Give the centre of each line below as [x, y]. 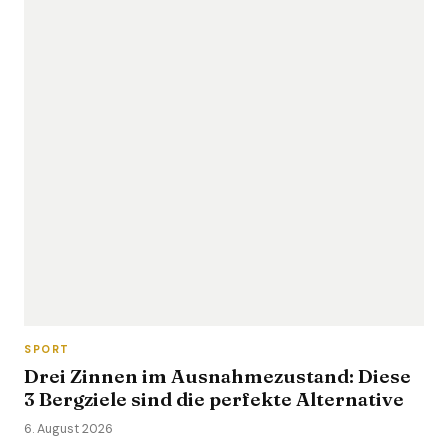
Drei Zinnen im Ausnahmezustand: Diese [217, 376]
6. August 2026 [68, 429]
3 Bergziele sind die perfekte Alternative [214, 399]
